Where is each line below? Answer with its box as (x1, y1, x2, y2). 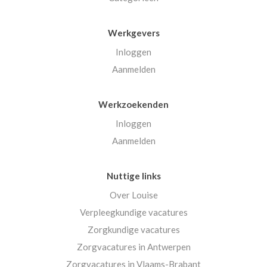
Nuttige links (106, 170, 161, 182)
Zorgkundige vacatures (87, 224, 180, 235)
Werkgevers (107, 27, 160, 39)
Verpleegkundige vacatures (79, 207, 188, 218)
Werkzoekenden (98, 99, 169, 110)
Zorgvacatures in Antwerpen (76, 241, 191, 253)
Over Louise (109, 190, 158, 201)
